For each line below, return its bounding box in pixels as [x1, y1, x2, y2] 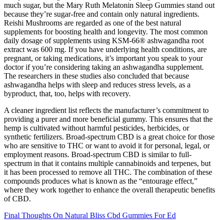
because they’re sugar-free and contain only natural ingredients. [4, 10, 199, 19]
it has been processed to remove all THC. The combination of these [4, 168, 212, 177]
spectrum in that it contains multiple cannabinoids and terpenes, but [4, 159, 211, 168]
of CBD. [4, 194, 31, 203]
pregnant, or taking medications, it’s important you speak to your [4, 54, 203, 63]
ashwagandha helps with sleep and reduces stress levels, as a [4, 81, 191, 89]
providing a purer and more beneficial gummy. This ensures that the [4, 115, 213, 124]
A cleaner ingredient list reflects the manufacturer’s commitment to [4, 106, 209, 115]
